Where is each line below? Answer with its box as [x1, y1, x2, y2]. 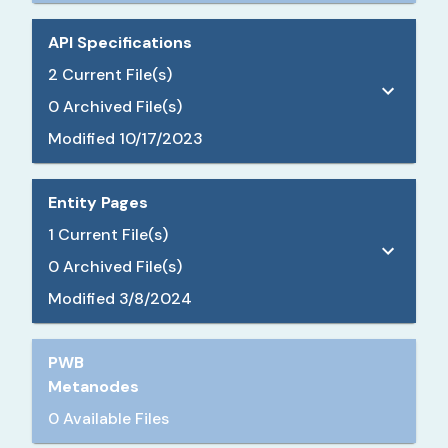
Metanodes [48, 375, 139, 397]
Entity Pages [48, 191, 148, 213]
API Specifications [48, 31, 192, 53]
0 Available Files [48, 407, 169, 429]
